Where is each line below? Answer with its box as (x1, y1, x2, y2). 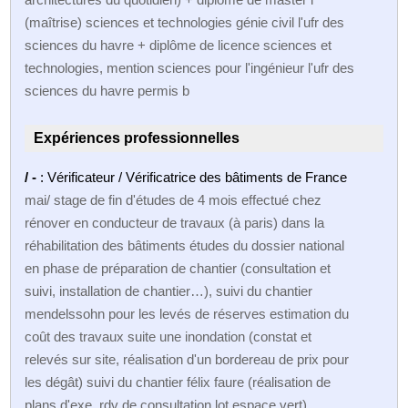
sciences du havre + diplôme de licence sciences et (25, 36, 332, 53)
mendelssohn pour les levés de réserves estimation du (25, 305, 350, 321)
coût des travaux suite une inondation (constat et (25, 328, 312, 344)
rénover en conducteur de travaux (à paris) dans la (25, 214, 325, 230)
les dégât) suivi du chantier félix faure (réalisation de (25, 373, 331, 390)
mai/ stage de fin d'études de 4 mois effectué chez (25, 191, 322, 208)
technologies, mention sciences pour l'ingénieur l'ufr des (25, 59, 355, 76)
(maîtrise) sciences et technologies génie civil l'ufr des (25, 14, 345, 30)
